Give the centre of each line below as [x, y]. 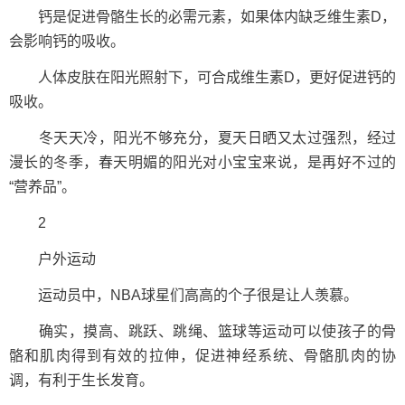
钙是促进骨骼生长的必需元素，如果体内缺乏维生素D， [202, 17]
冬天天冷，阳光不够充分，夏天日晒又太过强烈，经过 [202, 138]
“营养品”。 [42, 187]
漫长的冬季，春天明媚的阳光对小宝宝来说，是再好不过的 [202, 162]
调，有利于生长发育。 [81, 380]
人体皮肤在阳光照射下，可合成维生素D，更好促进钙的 [202, 77]
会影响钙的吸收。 [67, 41]
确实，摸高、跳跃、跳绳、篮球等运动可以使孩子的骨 [202, 331]
